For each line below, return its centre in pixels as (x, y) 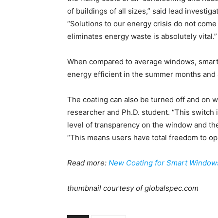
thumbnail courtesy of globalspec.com (133, 188)
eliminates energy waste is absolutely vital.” (142, 36)
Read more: (88, 163)
